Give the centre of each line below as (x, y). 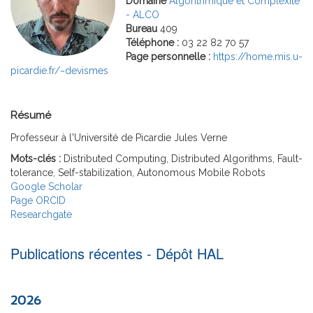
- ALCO (143, 14)
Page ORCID (38, 200)
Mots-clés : (37, 158)
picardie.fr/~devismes (59, 70)
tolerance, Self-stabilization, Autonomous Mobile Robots (138, 172)
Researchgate (41, 214)
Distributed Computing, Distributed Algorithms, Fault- (183, 158)
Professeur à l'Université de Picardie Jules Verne (119, 137)
